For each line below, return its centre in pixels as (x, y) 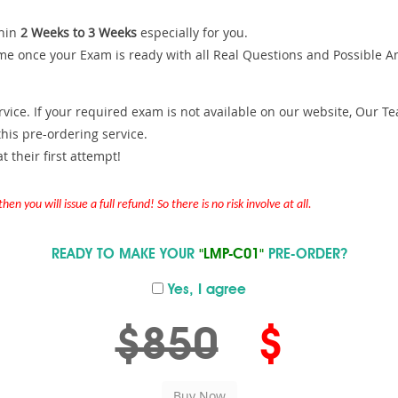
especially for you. (192, 32)
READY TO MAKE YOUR (125, 255)
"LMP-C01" (231, 255)
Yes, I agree (205, 291)
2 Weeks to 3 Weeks (79, 32)
